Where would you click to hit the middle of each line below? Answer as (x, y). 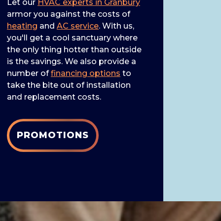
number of (29, 73)
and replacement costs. (54, 97)
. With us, (116, 26)
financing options (86, 73)
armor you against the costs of (69, 14)
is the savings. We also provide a (72, 61)
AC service (78, 26)
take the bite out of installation (69, 85)
